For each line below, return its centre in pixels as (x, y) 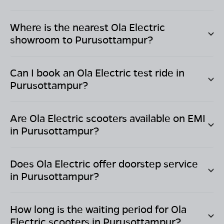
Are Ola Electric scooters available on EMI (108, 118)
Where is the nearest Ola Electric (87, 27)
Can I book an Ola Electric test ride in (97, 73)
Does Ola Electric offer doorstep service (104, 164)
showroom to (42, 40)
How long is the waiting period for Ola (98, 209)
